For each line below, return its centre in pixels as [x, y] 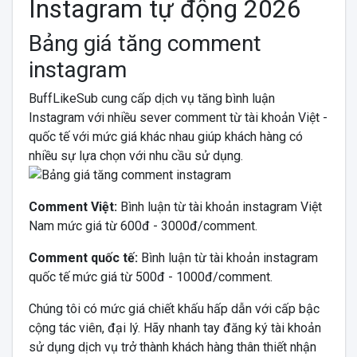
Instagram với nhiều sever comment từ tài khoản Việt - [178, 117]
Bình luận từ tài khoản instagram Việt [221, 206]
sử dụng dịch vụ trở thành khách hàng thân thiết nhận [172, 347]
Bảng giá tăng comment [145, 43]
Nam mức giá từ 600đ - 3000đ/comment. [143, 226]
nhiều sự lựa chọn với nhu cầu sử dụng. [135, 155]
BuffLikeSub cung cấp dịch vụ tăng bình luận [151, 98]
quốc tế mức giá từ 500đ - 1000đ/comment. [150, 277]
